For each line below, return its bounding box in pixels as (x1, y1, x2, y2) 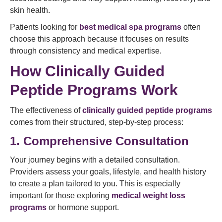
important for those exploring (10, 191, 111, 200)
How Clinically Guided (10, 63, 165, 79)
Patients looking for (10, 23, 79, 31)
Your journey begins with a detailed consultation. (10, 156, 180, 164)
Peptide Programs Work (10, 82, 178, 98)
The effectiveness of (10, 106, 82, 114)
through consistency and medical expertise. (10, 47, 162, 55)
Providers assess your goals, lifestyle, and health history (10, 167, 206, 176)
